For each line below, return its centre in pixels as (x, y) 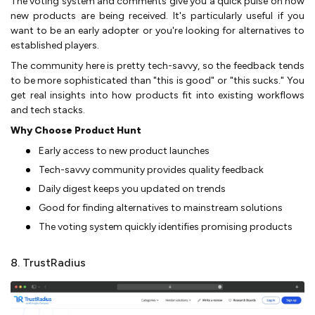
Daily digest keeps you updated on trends (132, 189)
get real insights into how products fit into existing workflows (157, 96)
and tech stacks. (48, 110)
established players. (55, 46)
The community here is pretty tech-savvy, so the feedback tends (157, 66)
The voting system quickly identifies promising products (166, 227)
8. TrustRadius (48, 263)
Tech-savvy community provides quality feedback (151, 170)
